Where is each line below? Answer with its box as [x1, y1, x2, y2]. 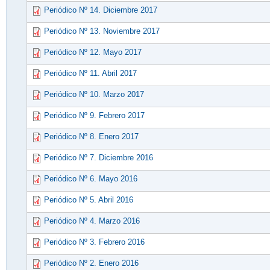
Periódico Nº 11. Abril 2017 [43, 69, 137, 78]
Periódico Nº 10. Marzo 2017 [43, 90, 144, 99]
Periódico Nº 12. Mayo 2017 [43, 48, 142, 57]
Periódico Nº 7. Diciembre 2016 [43, 153, 153, 163]
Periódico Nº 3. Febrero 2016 [43, 237, 145, 247]
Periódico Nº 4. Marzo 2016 [43, 216, 140, 226]
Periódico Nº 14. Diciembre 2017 [43, 5, 157, 15]
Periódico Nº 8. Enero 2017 [43, 132, 139, 142]
